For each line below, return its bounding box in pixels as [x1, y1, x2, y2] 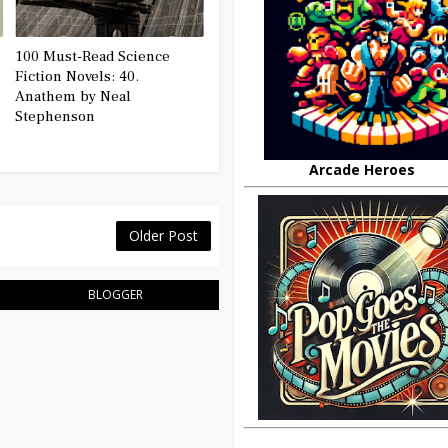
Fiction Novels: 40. [15, 66, 140, 86]
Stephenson [15, 106, 96, 126]
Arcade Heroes [309, 160, 415, 179]
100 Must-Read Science [15, 46, 171, 66]
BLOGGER [88, 285, 144, 303]
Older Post [129, 225, 198, 245]
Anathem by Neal [15, 86, 132, 106]
